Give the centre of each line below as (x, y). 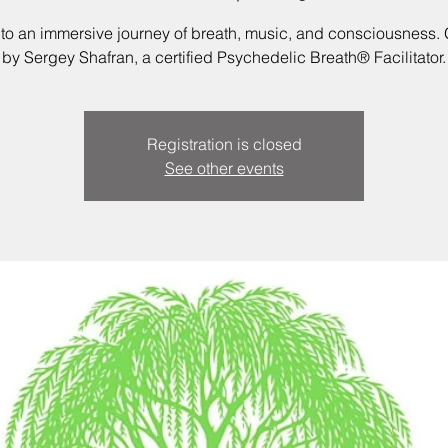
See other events (224, 168)
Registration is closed (224, 144)
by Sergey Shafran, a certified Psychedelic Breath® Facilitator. (224, 57)
